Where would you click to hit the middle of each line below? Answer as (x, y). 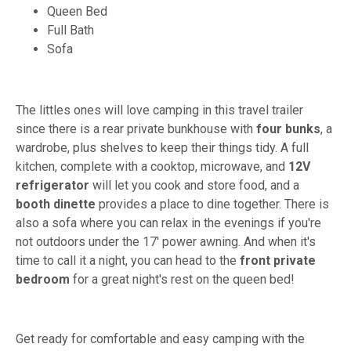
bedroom (43, 279)
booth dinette (56, 204)
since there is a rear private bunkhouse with (136, 128)
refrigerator (52, 185)
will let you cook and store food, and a (194, 185)
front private (276, 260)
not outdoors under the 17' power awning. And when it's (166, 241)
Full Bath (71, 30)
